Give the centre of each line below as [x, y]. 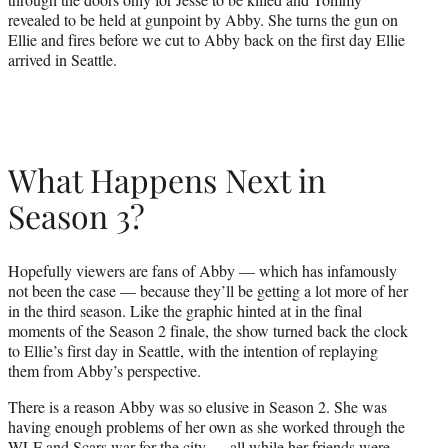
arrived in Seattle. [62, 59]
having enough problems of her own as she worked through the [206, 426]
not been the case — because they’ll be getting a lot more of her [208, 290]
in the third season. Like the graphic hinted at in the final [185, 310]
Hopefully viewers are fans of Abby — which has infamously [202, 270]
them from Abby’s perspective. [104, 370]
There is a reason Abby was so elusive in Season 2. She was [197, 406]
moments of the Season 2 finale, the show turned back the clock [208, 330]
